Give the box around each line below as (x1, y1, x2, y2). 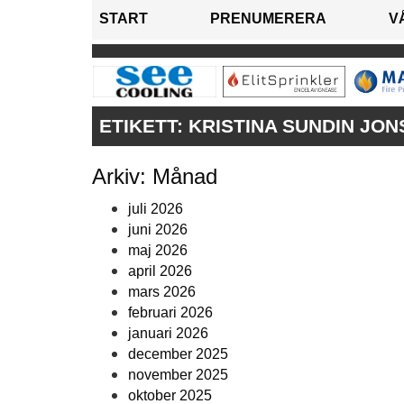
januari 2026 (128, 326, 208, 342)
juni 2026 (128, 222, 188, 238)
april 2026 (128, 263, 192, 280)
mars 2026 (128, 284, 196, 300)
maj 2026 (128, 243, 188, 259)
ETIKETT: (99, 115, 188, 137)
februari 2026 (128, 305, 213, 321)
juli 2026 (128, 201, 183, 217)
